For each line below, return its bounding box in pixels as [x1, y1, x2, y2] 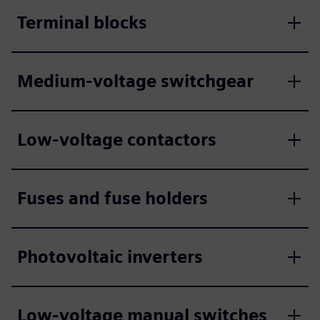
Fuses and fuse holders [17, 188, 208, 209]
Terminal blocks [17, 12, 147, 33]
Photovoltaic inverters [17, 246, 203, 267]
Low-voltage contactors [17, 129, 216, 150]
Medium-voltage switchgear [17, 71, 254, 91]
